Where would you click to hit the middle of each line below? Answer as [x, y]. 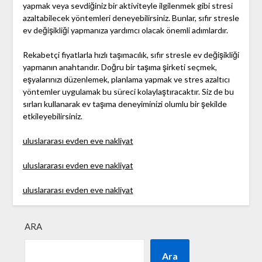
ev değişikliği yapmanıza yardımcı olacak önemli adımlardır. [125, 30]
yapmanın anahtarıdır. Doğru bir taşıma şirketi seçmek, [120, 67]
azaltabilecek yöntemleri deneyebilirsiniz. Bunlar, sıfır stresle [131, 18]
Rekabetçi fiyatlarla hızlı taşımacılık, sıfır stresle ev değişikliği [131, 55]
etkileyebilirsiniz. [52, 116]
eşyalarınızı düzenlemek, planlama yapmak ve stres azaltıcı [126, 80]
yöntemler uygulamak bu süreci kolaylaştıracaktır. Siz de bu [128, 92]
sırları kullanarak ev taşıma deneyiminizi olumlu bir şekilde [125, 104]
